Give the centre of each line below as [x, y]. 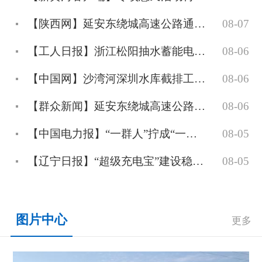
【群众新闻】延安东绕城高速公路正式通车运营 [200, 106]
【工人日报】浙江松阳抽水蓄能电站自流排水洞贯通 [200, 51]
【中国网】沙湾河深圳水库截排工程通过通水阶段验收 [200, 78]
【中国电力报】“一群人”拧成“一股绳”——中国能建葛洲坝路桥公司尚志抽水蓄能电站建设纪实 [192, 133]
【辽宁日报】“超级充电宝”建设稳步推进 [198, 161]
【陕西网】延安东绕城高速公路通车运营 [200, 23]
